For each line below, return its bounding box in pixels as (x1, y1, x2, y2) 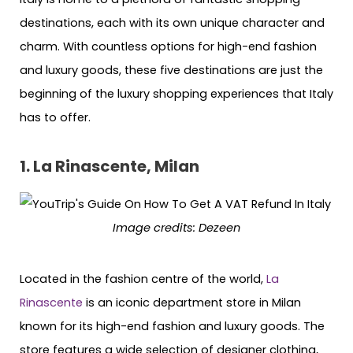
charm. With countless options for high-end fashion (20, 38, 317, 54)
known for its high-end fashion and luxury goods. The (20, 318, 325, 334)
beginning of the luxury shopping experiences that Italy (20, 85, 333, 102)
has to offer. (20, 109, 91, 125)
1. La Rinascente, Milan (20, 155, 199, 178)
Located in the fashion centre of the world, (20, 270, 266, 287)
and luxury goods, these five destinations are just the (20, 61, 323, 78)
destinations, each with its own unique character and (20, 14, 325, 31)
